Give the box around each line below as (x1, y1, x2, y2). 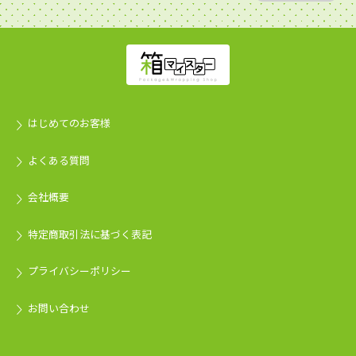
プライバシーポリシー (28, 263, 132, 279)
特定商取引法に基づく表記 (28, 226, 153, 242)
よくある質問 (28, 152, 91, 168)
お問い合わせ (28, 300, 91, 315)
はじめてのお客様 (28, 115, 111, 131)
